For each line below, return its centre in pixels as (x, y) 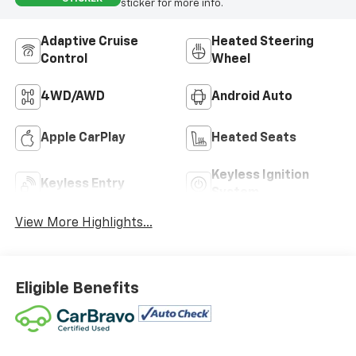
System (235, 193)
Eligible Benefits (77, 288)
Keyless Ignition (260, 176)
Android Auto (252, 97)
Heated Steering (263, 43)
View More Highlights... (83, 224)
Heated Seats (254, 139)
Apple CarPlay (83, 139)
